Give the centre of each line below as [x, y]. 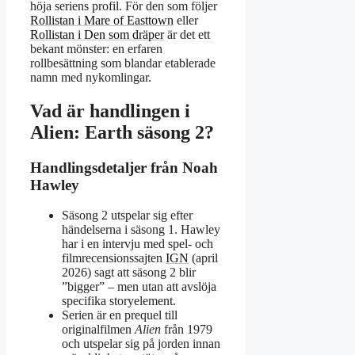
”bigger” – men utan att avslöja [139, 287]
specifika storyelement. [119, 301]
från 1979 [187, 330]
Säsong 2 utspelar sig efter [127, 216]
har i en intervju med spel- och [137, 244]
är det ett [187, 34]
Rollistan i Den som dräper [97, 34]
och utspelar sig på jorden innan [141, 344]
